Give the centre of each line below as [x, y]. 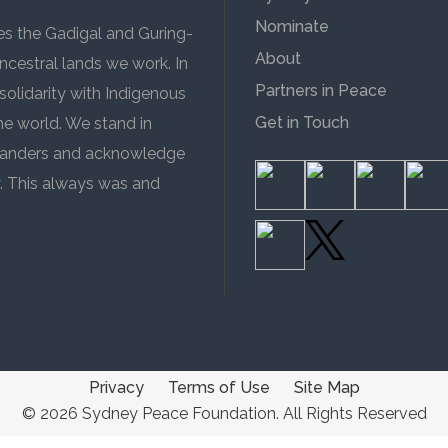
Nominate [292, 26]
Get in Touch [302, 122]
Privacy [116, 387]
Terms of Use [218, 387]
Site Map [326, 387]
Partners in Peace [321, 90]
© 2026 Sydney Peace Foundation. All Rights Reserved [224, 413]
